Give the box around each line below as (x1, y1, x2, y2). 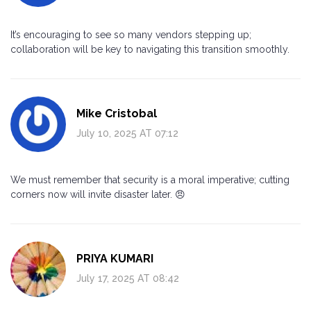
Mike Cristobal (76, 106, 157, 120)
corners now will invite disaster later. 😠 (10, 188, 185, 200)
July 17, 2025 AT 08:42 (76, 272, 179, 284)
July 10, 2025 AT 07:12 (76, 127, 178, 139)
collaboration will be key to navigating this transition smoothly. (10, 43, 289, 55)
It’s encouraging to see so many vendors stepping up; (10, 28, 251, 40)
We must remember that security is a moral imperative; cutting (10, 174, 289, 185)
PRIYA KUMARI (76, 251, 153, 265)
